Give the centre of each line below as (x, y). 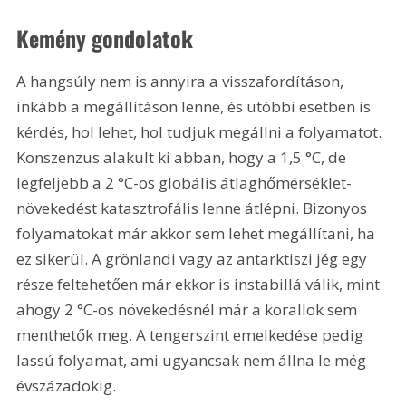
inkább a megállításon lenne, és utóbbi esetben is (196, 106)
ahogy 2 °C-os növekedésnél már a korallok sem (189, 309)
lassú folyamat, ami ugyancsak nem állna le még (193, 360)
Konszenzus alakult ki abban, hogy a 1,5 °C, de (184, 157)
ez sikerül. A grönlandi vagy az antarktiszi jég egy (194, 258)
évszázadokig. (67, 385)
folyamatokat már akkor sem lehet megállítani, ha (198, 233)
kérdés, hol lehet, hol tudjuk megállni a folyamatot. (201, 131)
